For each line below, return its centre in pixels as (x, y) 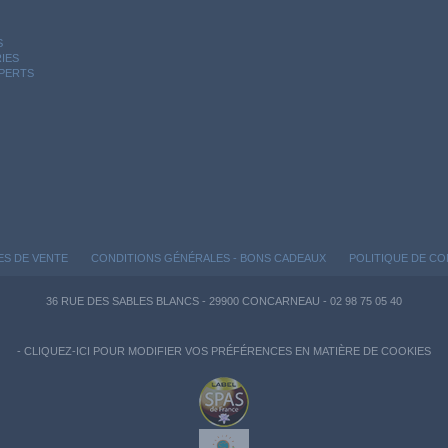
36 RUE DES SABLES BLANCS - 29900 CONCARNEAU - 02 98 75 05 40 (224, 301)
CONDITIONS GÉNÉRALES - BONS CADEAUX (208, 258)
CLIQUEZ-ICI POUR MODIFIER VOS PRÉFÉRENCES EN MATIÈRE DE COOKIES (227, 351)
